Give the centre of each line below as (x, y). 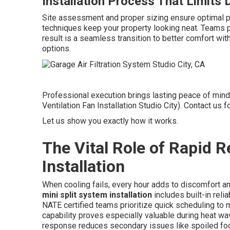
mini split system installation (97, 195)
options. (56, 49)
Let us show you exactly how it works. (110, 121)
